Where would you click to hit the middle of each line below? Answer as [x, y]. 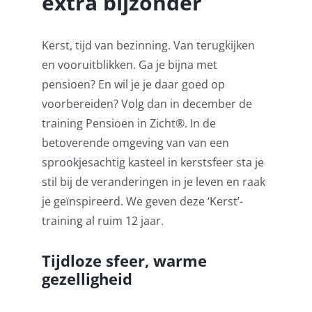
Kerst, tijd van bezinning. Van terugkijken [148, 45]
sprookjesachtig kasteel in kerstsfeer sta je [153, 162]
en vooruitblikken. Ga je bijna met [129, 64]
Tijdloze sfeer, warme [124, 260]
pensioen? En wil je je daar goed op [133, 84]
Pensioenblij [43, 27]
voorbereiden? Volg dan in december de [147, 103]
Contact [32, 105]
